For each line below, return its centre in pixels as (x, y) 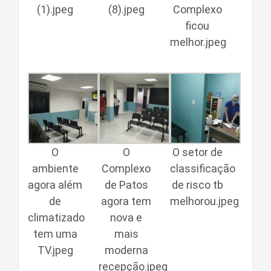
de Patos (126, 184)
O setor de (197, 152)
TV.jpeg (55, 250)
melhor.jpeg (198, 42)
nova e (126, 217)
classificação (202, 168)
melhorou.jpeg (204, 201)
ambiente (55, 168)
